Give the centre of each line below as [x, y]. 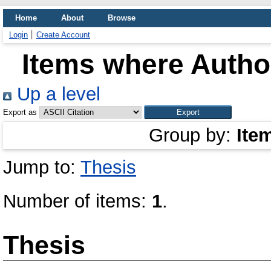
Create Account [63, 35]
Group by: [193, 135]
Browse [122, 18]
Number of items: [77, 201]
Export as [20, 112]
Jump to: [42, 167]
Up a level [56, 94]
